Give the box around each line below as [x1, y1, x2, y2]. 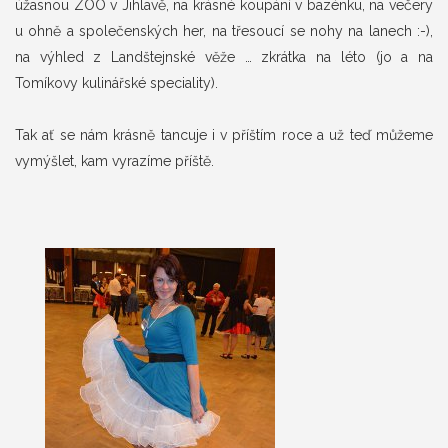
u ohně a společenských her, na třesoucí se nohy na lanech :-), [15, 23, 433, 39]
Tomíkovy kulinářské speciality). [15, 75, 218, 91]
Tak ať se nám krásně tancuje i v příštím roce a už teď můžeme [15, 127, 433, 143]
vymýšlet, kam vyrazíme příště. [15, 153, 214, 169]
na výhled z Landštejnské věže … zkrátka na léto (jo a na [15, 49, 433, 65]
